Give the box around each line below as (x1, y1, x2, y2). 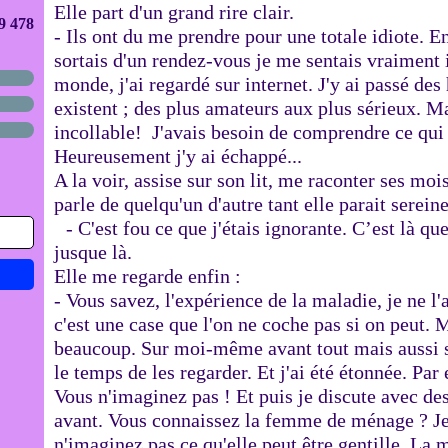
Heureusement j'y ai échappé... (54, 145, 307, 167)
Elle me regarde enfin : (54, 265, 241, 287)
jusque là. (54, 241, 132, 263)
